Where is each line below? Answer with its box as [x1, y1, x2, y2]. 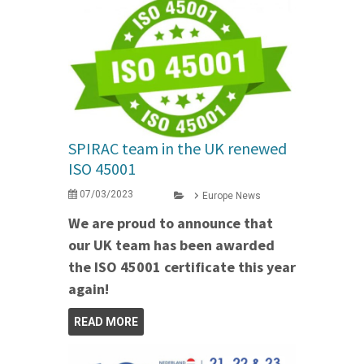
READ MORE [74, 314, 138, 328]
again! [68, 279, 109, 298]
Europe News [202, 189, 261, 201]
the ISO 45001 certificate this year [68, 257, 296, 276]
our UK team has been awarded [68, 235, 275, 254]
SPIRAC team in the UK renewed [68, 137, 287, 158]
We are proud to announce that [68, 213, 273, 232]
